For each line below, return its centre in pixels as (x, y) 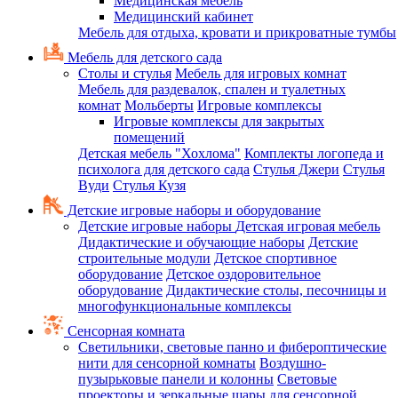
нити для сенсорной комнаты (167, 363)
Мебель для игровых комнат (261, 73)
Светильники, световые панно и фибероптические (232, 347)
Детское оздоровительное (243, 274)
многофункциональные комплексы (185, 306)
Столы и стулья (125, 73)
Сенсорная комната (124, 331)
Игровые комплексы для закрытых (219, 121)
